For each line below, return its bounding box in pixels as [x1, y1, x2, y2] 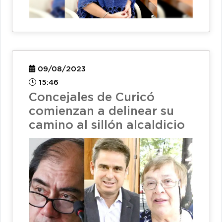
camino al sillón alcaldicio [29, 120, 185, 131]
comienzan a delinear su [29, 106, 174, 117]
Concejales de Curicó [29, 92, 155, 104]
